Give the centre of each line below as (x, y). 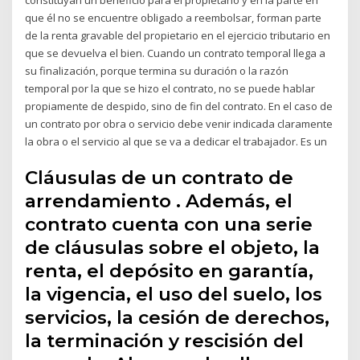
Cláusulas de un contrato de (160, 178)
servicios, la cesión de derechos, (178, 318)
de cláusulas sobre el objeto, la (173, 248)
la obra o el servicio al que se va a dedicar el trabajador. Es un (176, 141)
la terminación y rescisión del (165, 341)
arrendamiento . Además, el (159, 201)
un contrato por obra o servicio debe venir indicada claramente (179, 123)
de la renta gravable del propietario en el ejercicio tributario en (178, 35)
